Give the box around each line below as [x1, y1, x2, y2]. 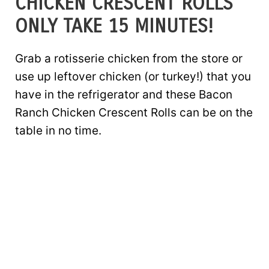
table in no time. [15, 124, 101, 138]
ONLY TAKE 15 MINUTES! [15, 14, 213, 38]
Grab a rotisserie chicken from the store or [15, 52, 243, 65]
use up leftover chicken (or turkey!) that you [15, 70, 251, 83]
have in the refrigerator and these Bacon [15, 88, 232, 101]
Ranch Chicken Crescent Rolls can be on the [15, 106, 253, 119]
